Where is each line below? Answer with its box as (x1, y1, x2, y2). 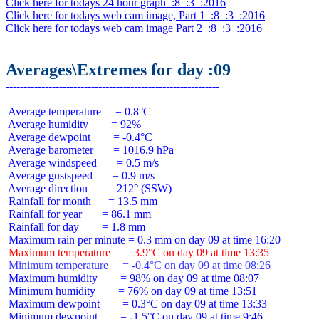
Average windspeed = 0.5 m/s (6, 157, 159, 169)
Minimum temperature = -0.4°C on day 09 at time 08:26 (6, 259, 271, 271)
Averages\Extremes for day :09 (6, 61, 231, 79)
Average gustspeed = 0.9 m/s (6, 169, 155, 182)
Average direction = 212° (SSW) (6, 182, 172, 194)
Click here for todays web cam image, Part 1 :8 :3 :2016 (6, 9, 265, 21)
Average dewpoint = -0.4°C (6, 131, 152, 143)
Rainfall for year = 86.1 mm (6, 208, 151, 220)
